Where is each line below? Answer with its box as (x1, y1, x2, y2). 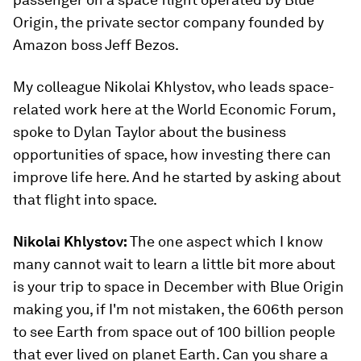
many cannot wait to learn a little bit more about (13, 255, 335, 272)
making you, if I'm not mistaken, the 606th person (13, 301, 344, 317)
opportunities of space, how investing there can (13, 146, 331, 163)
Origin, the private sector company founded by (13, 14, 324, 31)
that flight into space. (13, 191, 157, 208)
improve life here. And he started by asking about (13, 168, 341, 185)
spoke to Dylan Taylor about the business (13, 123, 286, 140)
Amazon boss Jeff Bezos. (13, 36, 179, 53)
